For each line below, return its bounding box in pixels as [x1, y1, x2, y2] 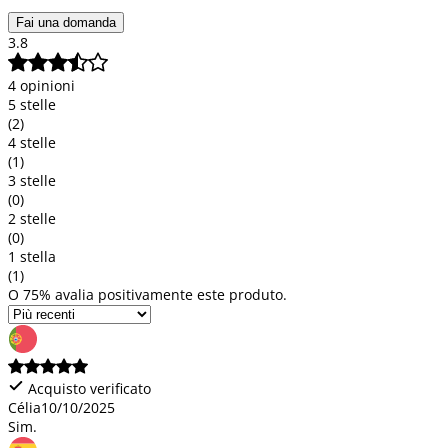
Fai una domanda [16, 14, 116, 30]
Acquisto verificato [24, 378, 151, 398]
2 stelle [8, 208, 56, 228]
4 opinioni [8, 75, 75, 95]
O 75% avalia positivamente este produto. [8, 284, 287, 304]
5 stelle [8, 94, 56, 114]
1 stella [8, 246, 56, 266]
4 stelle [8, 132, 56, 152]
